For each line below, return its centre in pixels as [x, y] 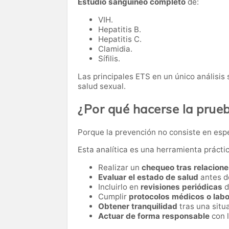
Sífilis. [109, 59]
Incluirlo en [119, 187]
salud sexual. [102, 86]
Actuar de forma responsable [154, 216]
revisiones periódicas [181, 187]
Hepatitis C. [120, 39]
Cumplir [113, 197]
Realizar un [120, 167]
